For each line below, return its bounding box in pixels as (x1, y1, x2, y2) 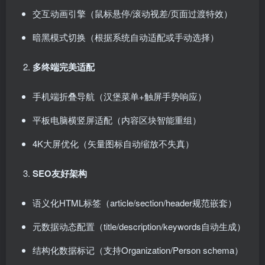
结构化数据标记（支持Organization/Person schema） (33, 244, 243, 256)
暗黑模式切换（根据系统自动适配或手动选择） (33, 31, 219, 43)
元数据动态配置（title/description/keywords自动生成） (33, 220, 245, 232)
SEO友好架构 (33, 167, 87, 180)
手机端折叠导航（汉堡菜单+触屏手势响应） (33, 90, 206, 102)
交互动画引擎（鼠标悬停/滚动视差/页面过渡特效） (33, 7, 232, 20)
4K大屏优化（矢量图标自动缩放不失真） (33, 137, 194, 150)
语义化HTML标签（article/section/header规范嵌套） (33, 196, 237, 209)
